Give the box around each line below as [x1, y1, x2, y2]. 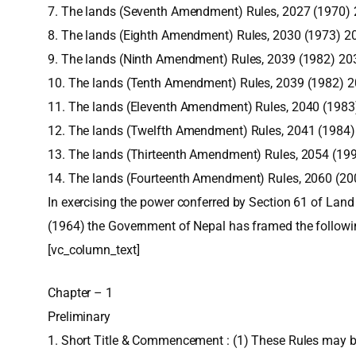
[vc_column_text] [48, 242, 140, 257]
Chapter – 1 [48, 285, 113, 300]
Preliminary [48, 309, 110, 324]
